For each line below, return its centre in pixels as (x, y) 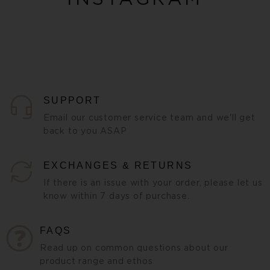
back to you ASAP (85, 131)
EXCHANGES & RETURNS (118, 166)
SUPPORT (72, 101)
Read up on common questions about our (134, 248)
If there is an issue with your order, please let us (153, 183)
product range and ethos (96, 261)
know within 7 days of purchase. (116, 196)
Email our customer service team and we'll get (149, 118)
